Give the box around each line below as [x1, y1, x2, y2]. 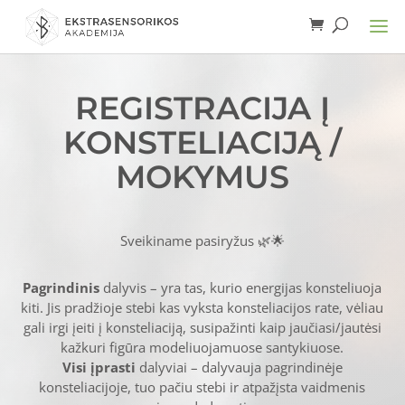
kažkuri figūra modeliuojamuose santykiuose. [61, 338, 344, 356]
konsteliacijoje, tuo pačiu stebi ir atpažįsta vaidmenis [39, 378, 366, 396]
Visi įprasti [61, 358, 136, 376]
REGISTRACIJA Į [74, 89, 330, 127]
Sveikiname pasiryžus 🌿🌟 [119, 231, 285, 250]
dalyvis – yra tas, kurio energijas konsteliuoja [99, 278, 382, 297]
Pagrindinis [23, 278, 100, 297]
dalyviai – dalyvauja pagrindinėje [135, 358, 343, 376]
